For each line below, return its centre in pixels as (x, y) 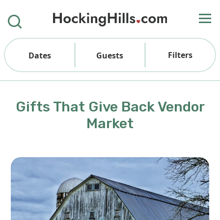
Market (110, 123)
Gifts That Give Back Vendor (110, 107)
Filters (180, 55)
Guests (110, 55)
